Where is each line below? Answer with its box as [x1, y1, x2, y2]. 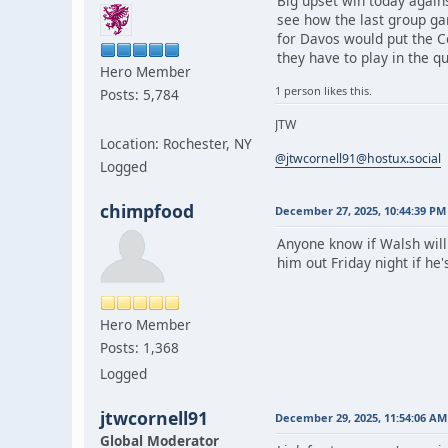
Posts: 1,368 [100, 337, 179, 357]
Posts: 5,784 [100, 84, 179, 104]
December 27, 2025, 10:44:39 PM [275, 202, 446, 218]
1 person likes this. [275, 82, 372, 98]
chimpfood [100, 198, 194, 223]
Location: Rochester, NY [100, 133, 252, 153]
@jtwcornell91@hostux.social [275, 149, 441, 167]
